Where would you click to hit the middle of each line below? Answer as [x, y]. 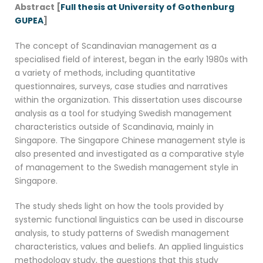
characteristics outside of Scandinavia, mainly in [114, 127]
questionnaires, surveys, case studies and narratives [121, 87]
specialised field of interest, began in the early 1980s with [131, 60]
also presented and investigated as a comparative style [129, 154]
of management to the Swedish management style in [127, 168]
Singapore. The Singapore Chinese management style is [130, 141]
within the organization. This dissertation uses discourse [129, 100]
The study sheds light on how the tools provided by [119, 206]
